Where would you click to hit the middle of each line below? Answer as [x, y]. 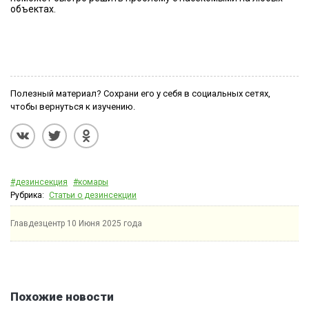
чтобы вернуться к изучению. [73, 107]
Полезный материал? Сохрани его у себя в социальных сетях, [140, 93]
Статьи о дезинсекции [93, 195]
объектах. [33, 9]
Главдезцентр [38, 223]
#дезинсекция [39, 182]
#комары [91, 182]
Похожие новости [62, 297]
